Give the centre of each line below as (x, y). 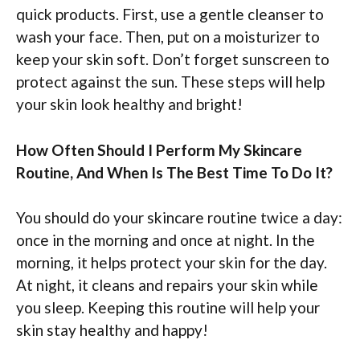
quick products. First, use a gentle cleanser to (170, 14)
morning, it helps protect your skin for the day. (172, 263)
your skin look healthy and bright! (129, 104)
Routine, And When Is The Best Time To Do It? (174, 172)
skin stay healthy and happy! (112, 330)
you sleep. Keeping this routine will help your (168, 308)
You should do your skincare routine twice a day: (179, 218)
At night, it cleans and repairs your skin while (167, 285)
